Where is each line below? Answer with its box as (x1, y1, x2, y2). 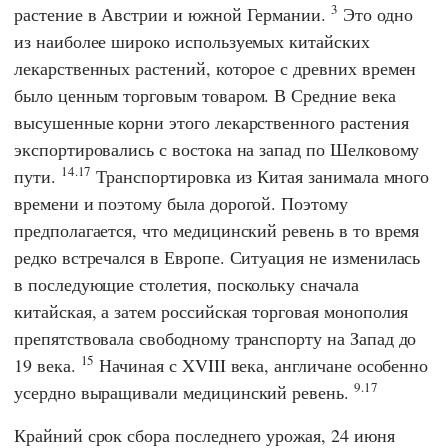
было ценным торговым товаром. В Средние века (14, 82, 396, 107)
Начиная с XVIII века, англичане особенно (94, 352, 429, 377)
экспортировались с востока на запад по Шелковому (14, 136, 420, 161)
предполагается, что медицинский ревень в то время (14, 217, 420, 242)
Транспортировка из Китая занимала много (91, 163, 430, 188)
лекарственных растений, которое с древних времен (14, 55, 417, 80)
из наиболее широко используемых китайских (14, 28, 370, 53)
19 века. (14, 352, 81, 377)
